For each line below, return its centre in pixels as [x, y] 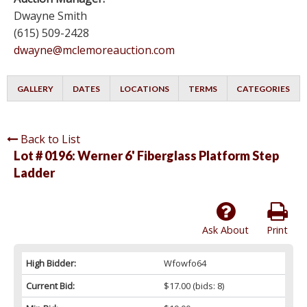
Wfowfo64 [185, 263]
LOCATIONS [144, 89]
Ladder [34, 173]
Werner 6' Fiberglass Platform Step [178, 156]
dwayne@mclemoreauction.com [94, 50]
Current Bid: [50, 286]
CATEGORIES [263, 89]
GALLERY [35, 89]
